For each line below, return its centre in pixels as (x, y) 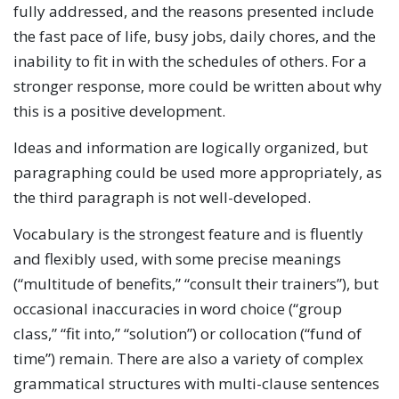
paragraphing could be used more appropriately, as (198, 172)
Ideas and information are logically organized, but (191, 147)
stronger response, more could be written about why (198, 85)
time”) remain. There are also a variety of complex (188, 358)
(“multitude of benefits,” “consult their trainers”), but (196, 284)
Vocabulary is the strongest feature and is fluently (188, 234)
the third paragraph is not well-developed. (162, 197)
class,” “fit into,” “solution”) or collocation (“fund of (187, 334)
